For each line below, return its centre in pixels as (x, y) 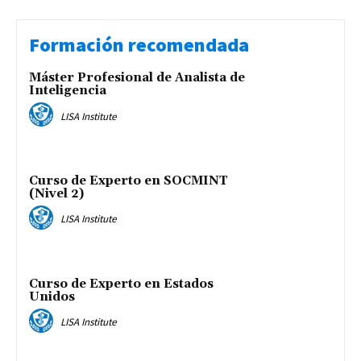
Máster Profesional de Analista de (137, 78)
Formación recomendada (139, 45)
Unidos (52, 297)
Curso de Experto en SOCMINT (129, 181)
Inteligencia (68, 91)
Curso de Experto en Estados (121, 284)
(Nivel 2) (56, 194)
